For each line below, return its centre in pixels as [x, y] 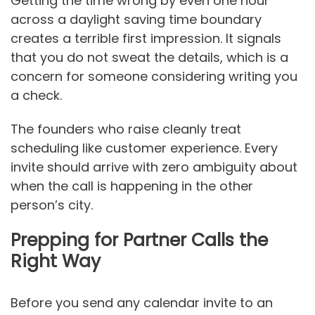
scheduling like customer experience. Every [144, 148]
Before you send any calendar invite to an [142, 302]
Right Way [56, 261]
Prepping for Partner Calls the [139, 240]
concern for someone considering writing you [154, 76]
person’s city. [52, 205]
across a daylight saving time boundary [136, 19]
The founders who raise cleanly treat [126, 129]
